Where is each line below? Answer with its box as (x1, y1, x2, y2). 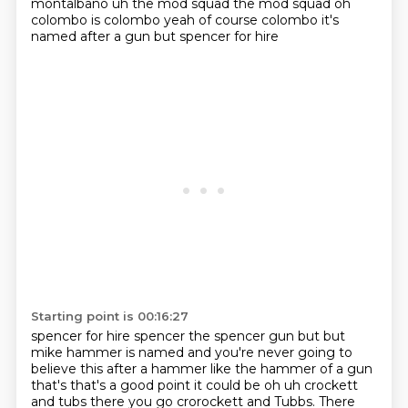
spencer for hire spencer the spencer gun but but (30, 328, 345, 344)
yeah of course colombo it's (163, 12, 339, 28)
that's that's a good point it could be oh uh (30, 377, 304, 393)
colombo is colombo (30, 12, 164, 28)
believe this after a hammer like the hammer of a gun (30, 361, 372, 377)
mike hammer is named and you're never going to (30, 344, 352, 361)
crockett (303, 377, 358, 393)
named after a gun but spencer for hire (30, 28, 279, 45)
